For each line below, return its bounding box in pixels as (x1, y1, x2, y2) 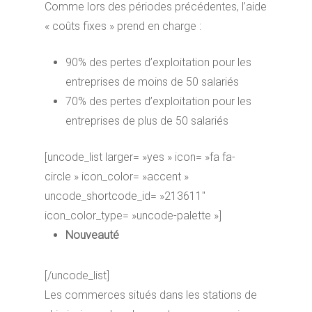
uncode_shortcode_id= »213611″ (45, 189, 206, 203)
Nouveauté (65, 228, 120, 242)
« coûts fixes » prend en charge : (45, 19, 202, 33)
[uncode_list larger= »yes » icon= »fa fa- (45, 150, 236, 164)
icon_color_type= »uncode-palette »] (45, 208, 222, 222)
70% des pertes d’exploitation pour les (65, 94, 252, 108)
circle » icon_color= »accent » (45, 169, 189, 183)
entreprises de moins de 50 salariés (65, 75, 240, 88)
